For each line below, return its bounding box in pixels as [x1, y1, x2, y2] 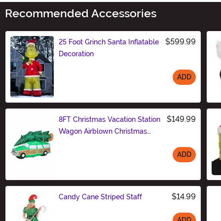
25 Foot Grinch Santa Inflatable [59, 37, 159, 46]
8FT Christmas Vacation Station [59, 115, 160, 123]
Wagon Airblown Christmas [59, 127, 147, 135]
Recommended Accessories [5, 6, 156, 20]
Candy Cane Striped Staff [59, 192, 142, 201]
